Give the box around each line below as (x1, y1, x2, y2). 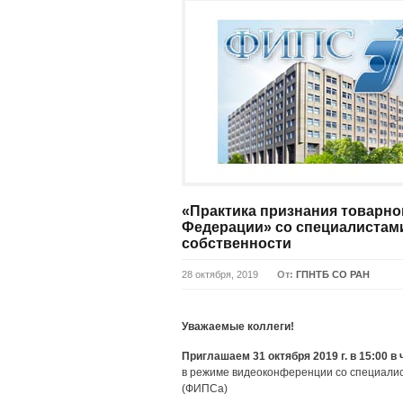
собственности (182, 236, 291, 251)
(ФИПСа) (182, 382, 228, 395)
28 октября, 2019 (182, 269, 258, 280)
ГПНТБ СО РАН (296, 269, 370, 280)
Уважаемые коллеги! (182, 320, 294, 333)
